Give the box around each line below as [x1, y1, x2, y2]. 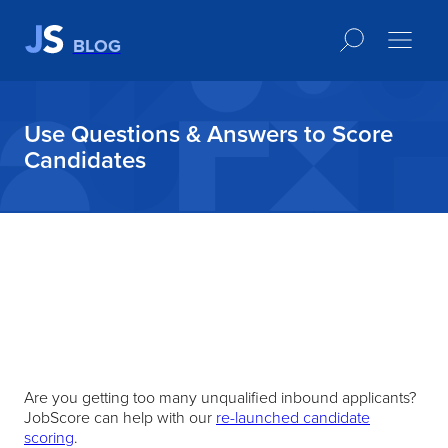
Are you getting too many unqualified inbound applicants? [24, 386, 416, 409]
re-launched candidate [216, 406, 370, 429]
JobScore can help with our [24, 406, 216, 429]
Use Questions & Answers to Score [24, 116, 393, 151]
